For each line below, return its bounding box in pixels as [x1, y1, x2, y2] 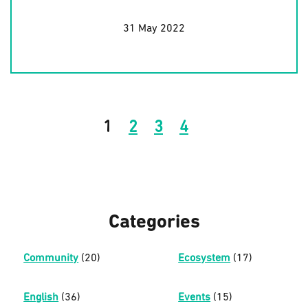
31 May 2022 [123, 23, 185, 34]
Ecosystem [178, 252, 231, 264]
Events [178, 291, 211, 303]
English [23, 291, 59, 303]
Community [23, 252, 79, 264]
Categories [108, 212, 200, 232]
